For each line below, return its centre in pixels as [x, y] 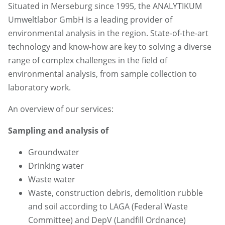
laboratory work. [39, 88]
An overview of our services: [61, 109]
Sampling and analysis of [58, 131]
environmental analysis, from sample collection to [102, 74]
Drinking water [56, 166]
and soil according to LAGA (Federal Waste [108, 207]
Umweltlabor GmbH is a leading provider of [90, 20]
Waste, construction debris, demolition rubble [116, 193]
